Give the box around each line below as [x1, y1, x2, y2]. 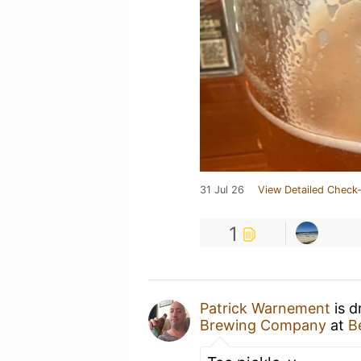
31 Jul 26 [200, 184, 244, 196]
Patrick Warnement [200, 300, 330, 317]
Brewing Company [200, 317, 326, 334]
